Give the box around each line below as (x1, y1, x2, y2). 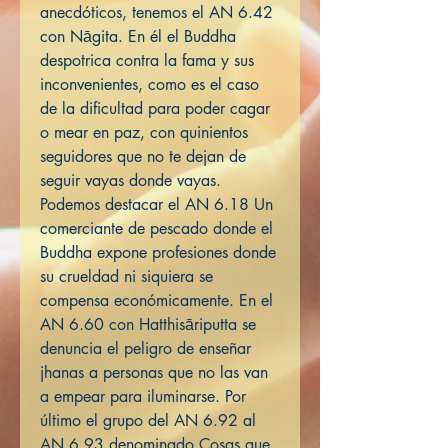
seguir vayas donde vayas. (40, 170, 221, 192)
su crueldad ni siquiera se (40, 266, 213, 288)
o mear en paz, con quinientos (40, 122, 248, 144)
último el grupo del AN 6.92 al (40, 410, 256, 432)
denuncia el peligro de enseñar (40, 338, 251, 360)
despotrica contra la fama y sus (40, 50, 254, 72)
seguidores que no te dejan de (40, 146, 246, 168)
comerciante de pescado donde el (40, 218, 273, 240)
